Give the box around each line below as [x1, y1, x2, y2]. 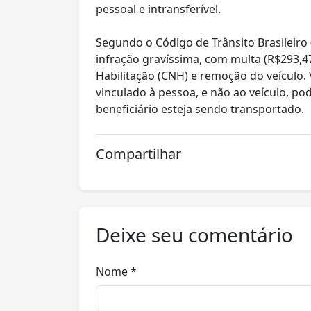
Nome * [96, 264, 137, 280]
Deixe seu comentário [96, 221, 293, 249]
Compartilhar [96, 144, 181, 164]
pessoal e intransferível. [96, 1, 221, 17]
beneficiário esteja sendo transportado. [96, 101, 307, 117]
